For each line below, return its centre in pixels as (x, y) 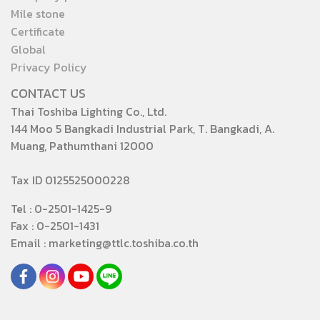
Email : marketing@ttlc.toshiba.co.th (105, 243)
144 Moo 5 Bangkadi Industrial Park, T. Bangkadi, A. (142, 129)
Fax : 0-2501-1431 (55, 226)
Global (28, 49)
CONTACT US (48, 93)
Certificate (38, 31)
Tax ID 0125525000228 (70, 180)
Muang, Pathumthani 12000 (82, 146)
